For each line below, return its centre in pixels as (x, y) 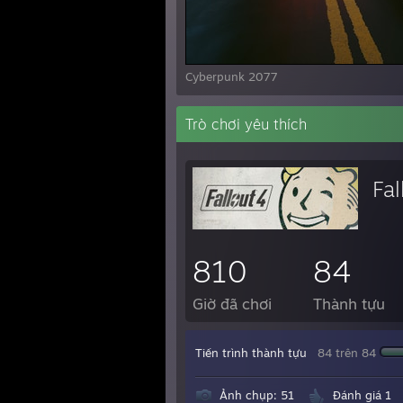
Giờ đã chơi (232, 304)
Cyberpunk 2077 (232, 76)
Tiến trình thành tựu (251, 353)
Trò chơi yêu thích (246, 124)
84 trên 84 (347, 353)
